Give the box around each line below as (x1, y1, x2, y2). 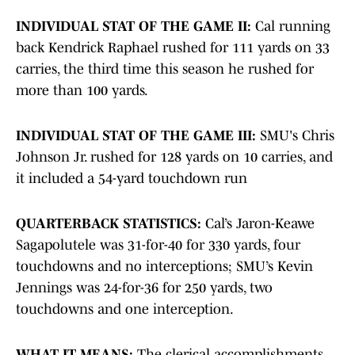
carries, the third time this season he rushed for (16, 61, 314, 78)
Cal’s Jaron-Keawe (201, 216, 315, 232)
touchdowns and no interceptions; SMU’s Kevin (16, 258, 313, 275)
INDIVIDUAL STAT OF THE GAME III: (16, 128, 256, 144)
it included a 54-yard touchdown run (16, 170, 247, 187)
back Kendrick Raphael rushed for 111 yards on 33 (16, 40, 330, 56)
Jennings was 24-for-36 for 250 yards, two (16, 280, 273, 296)
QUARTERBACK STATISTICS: (16, 216, 201, 232)
